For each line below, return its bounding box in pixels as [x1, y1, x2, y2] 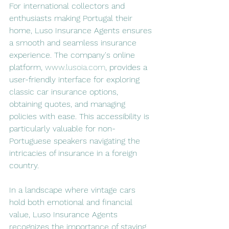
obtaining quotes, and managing [9, 99, 128, 109]
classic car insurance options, [9, 86, 121, 97]
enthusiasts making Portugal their [9, 13, 135, 23]
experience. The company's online [9, 50, 138, 60]
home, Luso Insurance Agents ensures [9, 25, 154, 35]
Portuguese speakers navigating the [9, 135, 143, 146]
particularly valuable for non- [9, 123, 116, 133]
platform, [9, 62, 45, 72]
